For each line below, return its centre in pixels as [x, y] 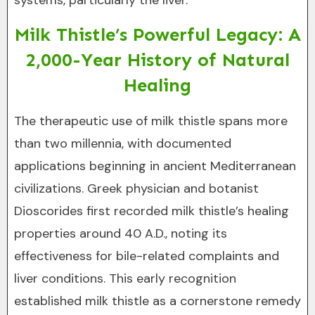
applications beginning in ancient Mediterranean [155, 166]
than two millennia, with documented [123, 143]
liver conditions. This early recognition [125, 278]
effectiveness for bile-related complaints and [147, 256]
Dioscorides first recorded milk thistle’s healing [152, 211]
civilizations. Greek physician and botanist [136, 188]
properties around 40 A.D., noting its [121, 233]
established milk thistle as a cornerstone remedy [157, 301]
